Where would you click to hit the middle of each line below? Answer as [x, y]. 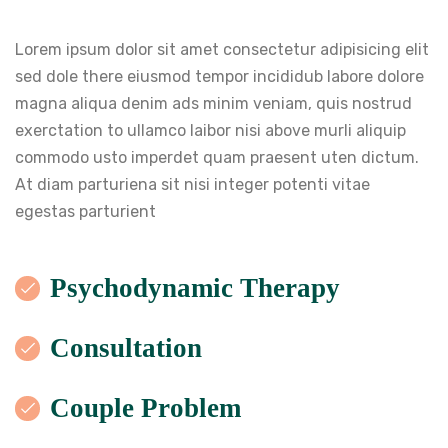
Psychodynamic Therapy [195, 288]
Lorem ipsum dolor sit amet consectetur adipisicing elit [222, 50]
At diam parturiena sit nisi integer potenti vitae [192, 185]
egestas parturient [85, 212]
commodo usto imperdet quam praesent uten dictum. [217, 158]
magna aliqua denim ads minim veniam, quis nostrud [213, 104]
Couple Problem [145, 408]
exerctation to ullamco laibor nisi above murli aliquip [210, 131]
